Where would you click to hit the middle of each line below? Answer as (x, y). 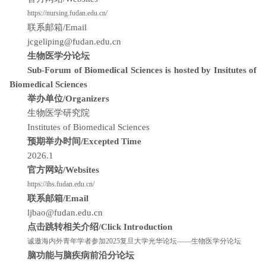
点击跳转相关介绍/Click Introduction (101, 227)
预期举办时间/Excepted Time (85, 141)
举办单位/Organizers (69, 99)
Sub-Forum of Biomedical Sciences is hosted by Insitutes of (142, 70)
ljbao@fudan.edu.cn (65, 213)
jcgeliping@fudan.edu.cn (74, 42)
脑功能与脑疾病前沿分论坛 (81, 255)
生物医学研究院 (60, 113)
